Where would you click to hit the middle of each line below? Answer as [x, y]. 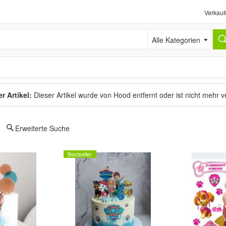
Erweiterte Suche [42, 128]
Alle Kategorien [172, 35]
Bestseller [80, 154]
